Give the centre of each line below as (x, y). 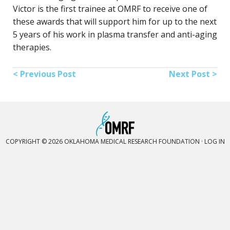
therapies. (32, 47)
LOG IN (214, 142)
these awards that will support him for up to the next (115, 22)
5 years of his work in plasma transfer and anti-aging (115, 34)
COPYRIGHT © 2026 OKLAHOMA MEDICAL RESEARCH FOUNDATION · (105, 142)
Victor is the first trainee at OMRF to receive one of (110, 9)
